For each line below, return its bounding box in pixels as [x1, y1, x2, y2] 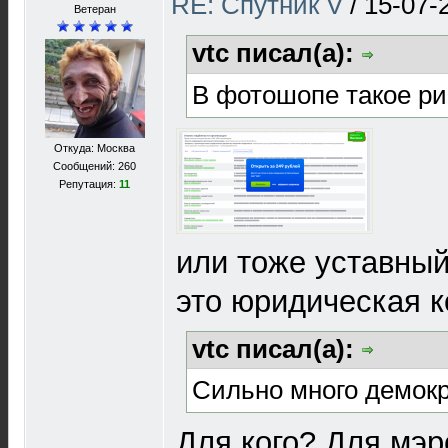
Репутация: [59, 178, 119, 190]
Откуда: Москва [54, 142, 135, 154]
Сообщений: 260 [53, 160, 136, 172]
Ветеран [73, 3, 116, 15]
